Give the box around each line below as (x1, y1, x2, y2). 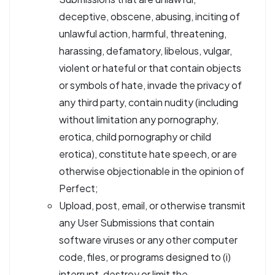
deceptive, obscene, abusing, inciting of (59, 10, 240, 23)
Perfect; (59, 182, 98, 195)
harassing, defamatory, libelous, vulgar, (59, 44, 232, 57)
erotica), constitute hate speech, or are (59, 147, 237, 160)
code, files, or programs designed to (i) (59, 250, 231, 263)
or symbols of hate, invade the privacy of (59, 79, 242, 91)
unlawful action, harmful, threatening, (59, 27, 227, 40)
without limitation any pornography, (59, 113, 219, 126)
